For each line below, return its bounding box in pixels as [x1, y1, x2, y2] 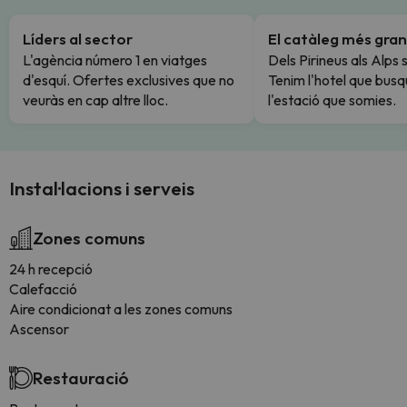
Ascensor [9, 320, 69, 338]
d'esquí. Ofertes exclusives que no [23, 71, 234, 89]
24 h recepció [9, 260, 93, 278]
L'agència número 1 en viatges [23, 51, 207, 69]
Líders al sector [23, 29, 133, 48]
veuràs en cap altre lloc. [23, 91, 168, 109]
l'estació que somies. [268, 91, 396, 109]
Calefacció [9, 280, 77, 298]
